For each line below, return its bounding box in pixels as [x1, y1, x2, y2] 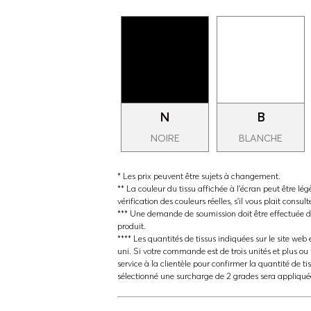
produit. [117, 220, 146, 231]
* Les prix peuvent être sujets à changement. [117, 170, 280, 181]
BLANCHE [239, 132, 283, 145]
